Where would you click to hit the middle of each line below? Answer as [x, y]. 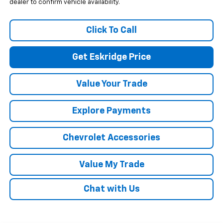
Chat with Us [111, 189]
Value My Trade [111, 165]
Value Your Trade [111, 84]
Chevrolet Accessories [111, 138]
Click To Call [111, 31]
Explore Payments [111, 111]
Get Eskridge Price [111, 57]
